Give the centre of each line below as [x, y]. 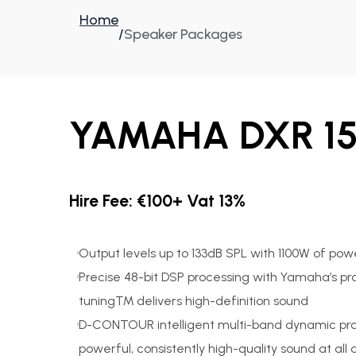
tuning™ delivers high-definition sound [193, 301]
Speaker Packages [183, 34]
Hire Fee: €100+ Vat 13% [157, 201]
